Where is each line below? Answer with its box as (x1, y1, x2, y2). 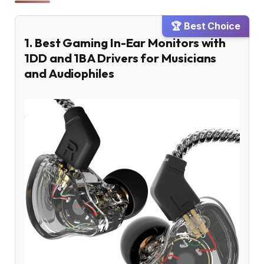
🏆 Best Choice (171, 21, 240, 32)
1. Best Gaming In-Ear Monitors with (24, 35, 226, 50)
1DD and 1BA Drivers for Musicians (24, 50, 217, 65)
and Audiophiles (24, 65, 114, 81)
